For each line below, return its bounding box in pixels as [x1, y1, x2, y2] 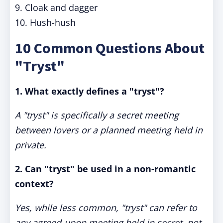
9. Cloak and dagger [15, 1, 98, 13]
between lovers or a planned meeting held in [15, 124, 203, 136]
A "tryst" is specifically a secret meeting [15, 109, 179, 121]
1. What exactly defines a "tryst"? [15, 85, 164, 97]
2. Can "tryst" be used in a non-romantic [15, 163, 196, 175]
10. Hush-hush [15, 16, 76, 28]
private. [15, 139, 46, 151]
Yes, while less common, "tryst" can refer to [15, 202, 197, 214]
